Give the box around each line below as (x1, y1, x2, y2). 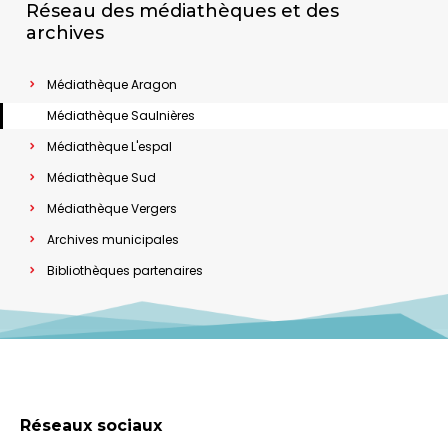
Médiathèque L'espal (47, 137, 172, 155)
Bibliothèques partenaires (47, 261, 203, 279)
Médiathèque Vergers (47, 199, 177, 217)
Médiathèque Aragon (47, 75, 177, 93)
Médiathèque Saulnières (47, 106, 195, 124)
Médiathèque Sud (47, 168, 156, 186)
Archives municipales (47, 230, 179, 248)
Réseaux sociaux (20, 415, 162, 435)
